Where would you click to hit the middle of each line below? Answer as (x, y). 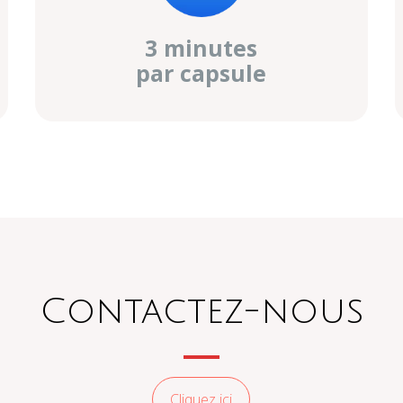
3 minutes (201, 48)
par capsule (201, 73)
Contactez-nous (201, 312)
